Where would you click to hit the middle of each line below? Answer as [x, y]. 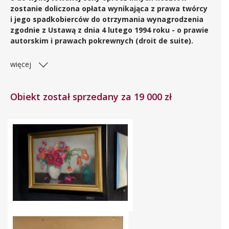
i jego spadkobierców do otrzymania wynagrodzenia [107, 19]
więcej [21, 64]
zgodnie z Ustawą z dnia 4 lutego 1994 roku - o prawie [109, 30]
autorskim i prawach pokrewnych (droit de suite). [102, 40]
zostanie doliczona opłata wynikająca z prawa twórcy [109, 8]
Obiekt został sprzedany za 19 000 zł [91, 96]
